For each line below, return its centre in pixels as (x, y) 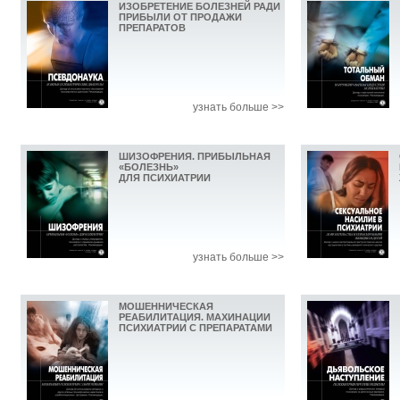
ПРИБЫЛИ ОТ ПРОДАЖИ (180, 17)
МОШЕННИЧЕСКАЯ (166, 307)
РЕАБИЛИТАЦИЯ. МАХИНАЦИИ (195, 317)
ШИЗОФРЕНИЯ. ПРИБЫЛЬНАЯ (195, 157)
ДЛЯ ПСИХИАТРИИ (165, 178)
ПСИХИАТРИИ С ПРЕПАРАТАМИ (196, 328)
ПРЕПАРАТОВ (152, 28)
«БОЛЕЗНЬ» (149, 167)
